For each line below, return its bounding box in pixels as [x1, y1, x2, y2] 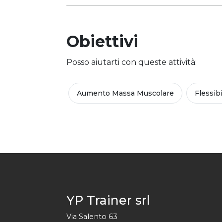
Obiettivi [66, 32, 138, 51]
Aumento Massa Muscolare [77, 89, 174, 98]
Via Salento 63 [66, 212, 117, 221]
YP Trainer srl [66, 193, 150, 208]
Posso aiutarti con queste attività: [66, 57, 197, 67]
